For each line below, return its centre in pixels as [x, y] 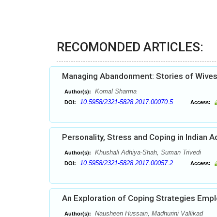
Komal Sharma [115, 91]
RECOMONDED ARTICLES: [130, 47]
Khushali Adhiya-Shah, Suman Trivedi [147, 152]
